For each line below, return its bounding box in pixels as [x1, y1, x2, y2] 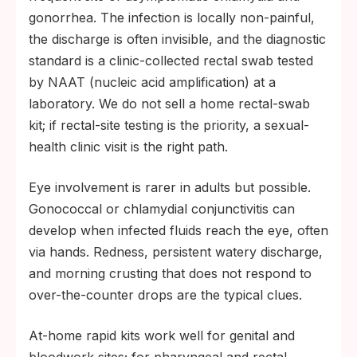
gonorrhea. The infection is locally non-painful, [29, 9, 315, 25]
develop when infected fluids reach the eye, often [29, 222, 328, 238]
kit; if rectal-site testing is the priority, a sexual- [29, 116, 309, 133]
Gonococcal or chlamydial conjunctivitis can [29, 200, 295, 217]
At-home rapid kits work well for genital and [29, 327, 295, 343]
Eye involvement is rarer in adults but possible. [29, 178, 311, 195]
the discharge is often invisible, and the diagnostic [29, 30, 326, 47]
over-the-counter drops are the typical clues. [29, 286, 302, 303]
